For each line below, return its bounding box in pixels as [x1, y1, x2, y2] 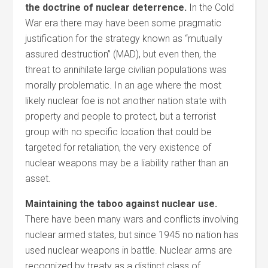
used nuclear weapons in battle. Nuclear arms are [25, 245, 233, 256]
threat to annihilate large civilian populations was [25, 64, 227, 75]
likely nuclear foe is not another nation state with [25, 95, 227, 106]
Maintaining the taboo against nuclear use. [25, 198, 218, 209]
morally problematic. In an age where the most [25, 80, 222, 91]
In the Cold [187, 2, 234, 13]
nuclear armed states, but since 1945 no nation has [25, 229, 239, 240]
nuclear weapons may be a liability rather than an [25, 157, 229, 169]
